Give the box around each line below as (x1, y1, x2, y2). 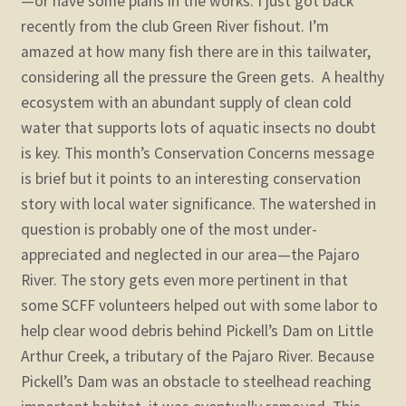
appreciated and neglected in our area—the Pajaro (20, 245, 360, 266)
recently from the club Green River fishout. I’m (20, 16, 329, 37)
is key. (20, 143, 61, 164)
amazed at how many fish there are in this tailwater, (20, 42, 371, 63)
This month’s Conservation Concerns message (60, 143, 374, 164)
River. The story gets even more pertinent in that (20, 270, 348, 291)
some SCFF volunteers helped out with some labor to (20, 295, 378, 316)
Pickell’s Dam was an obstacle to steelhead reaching (20, 372, 372, 392)
